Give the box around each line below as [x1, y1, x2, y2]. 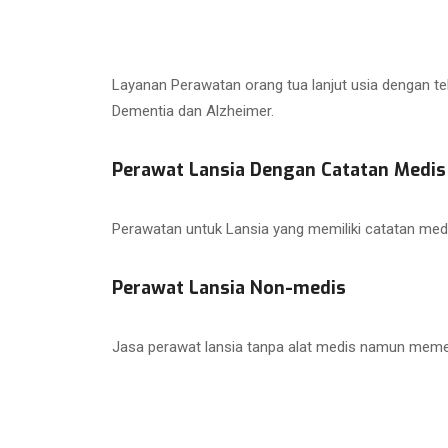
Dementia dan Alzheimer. [112, 101, 274, 120]
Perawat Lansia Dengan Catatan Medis [112, 157, 446, 182]
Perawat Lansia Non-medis [112, 275, 346, 300]
